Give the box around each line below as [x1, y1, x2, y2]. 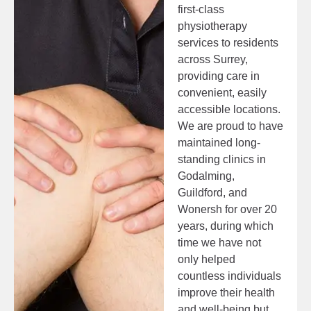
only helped [177, 253, 235, 265]
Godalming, [177, 170, 235, 182]
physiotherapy [177, 20, 247, 32]
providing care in [177, 70, 260, 82]
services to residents [177, 37, 278, 49]
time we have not [177, 237, 261, 249]
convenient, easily [177, 87, 267, 99]
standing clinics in [177, 153, 266, 165]
